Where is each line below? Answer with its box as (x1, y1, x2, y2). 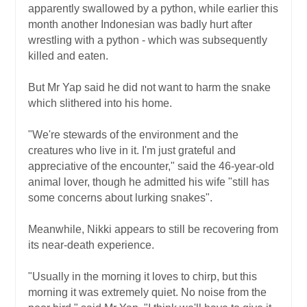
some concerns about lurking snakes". (28, 191, 212, 204)
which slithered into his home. (28, 97, 172, 109)
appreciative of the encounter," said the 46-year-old (28, 160, 274, 172)
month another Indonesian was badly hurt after (28, 18, 252, 30)
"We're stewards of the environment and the (28, 128, 238, 140)
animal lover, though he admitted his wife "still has (28, 175, 269, 188)
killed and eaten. (28, 49, 108, 62)
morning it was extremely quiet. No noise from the (28, 286, 267, 298)
